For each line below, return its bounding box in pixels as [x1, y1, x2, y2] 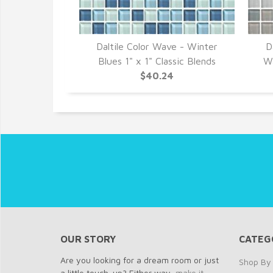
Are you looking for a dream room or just [60, 255, 219, 265]
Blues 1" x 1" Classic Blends [98, 55, 216, 66]
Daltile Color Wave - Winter [96, 41, 218, 52]
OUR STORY [60, 233, 116, 244]
